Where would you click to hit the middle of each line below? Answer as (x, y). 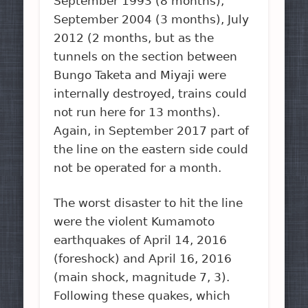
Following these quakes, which (142, 295)
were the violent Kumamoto (134, 221)
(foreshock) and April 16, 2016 (143, 258)
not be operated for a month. (138, 167)
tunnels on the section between (146, 56)
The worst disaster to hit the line (148, 202)
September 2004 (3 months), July (152, 19)
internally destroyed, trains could (151, 93)
